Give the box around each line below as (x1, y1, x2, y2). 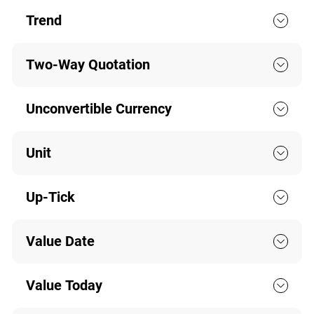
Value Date (25, 233, 95, 250)
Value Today (25, 277, 102, 294)
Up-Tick (25, 189, 75, 206)
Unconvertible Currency (25, 100, 172, 118)
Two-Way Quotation (25, 56, 150, 74)
